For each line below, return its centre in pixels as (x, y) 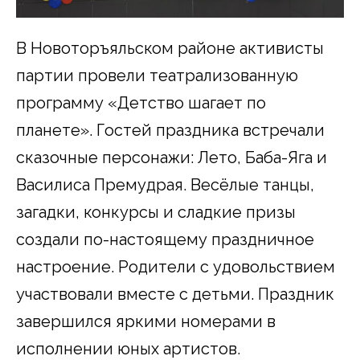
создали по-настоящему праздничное (165, 239)
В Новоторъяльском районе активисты (170, 48)
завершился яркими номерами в (146, 321)
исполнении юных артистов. (128, 348)
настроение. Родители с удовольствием (176, 266)
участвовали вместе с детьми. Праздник (175, 294)
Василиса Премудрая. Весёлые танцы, (165, 184)
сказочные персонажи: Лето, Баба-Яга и (172, 157)
